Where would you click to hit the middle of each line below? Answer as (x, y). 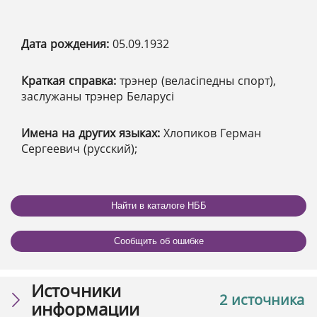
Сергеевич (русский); (79, 148)
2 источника (262, 299)
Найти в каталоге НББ (158, 206)
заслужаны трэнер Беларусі (98, 96)
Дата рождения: (67, 44)
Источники (76, 290)
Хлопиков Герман (212, 133)
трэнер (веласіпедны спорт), (198, 80)
